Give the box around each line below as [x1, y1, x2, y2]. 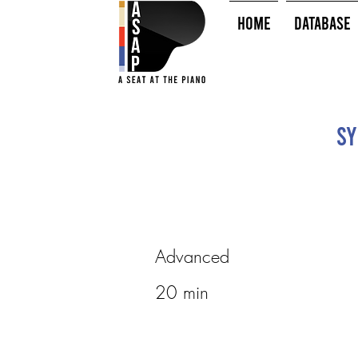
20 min [154, 280, 209, 304]
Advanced [154, 245, 229, 268]
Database [293, 12, 351, 33]
